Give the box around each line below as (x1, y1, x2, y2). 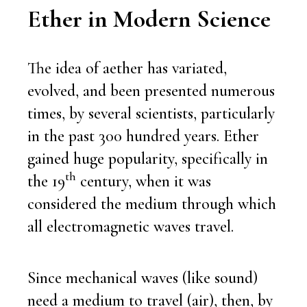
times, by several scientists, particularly (27, 103, 275, 123)
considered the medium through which (27, 193, 276, 214)
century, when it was (76, 171, 211, 191)
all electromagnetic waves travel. (27, 216, 234, 236)
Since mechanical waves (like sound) (27, 267, 258, 288)
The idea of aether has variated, (27, 58, 227, 78)
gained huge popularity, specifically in (27, 148, 268, 169)
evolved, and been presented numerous (27, 80, 275, 101)
